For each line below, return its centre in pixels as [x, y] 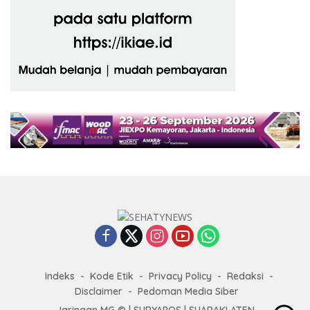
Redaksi [245, 276]
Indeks [60, 276]
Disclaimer [98, 292]
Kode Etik [112, 276]
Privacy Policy [180, 276]
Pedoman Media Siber [188, 292]
